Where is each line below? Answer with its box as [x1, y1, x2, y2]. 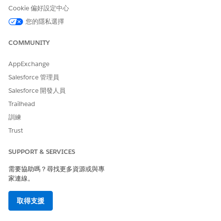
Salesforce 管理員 [8, 73, 59, 81]
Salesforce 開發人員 [8, 86, 66, 95]
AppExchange [8, 60, 49, 68]
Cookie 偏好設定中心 [8, 4, 69, 12]
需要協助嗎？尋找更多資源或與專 [8, 165, 105, 173]
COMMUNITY [8, 38, 50, 47]
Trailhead [8, 100, 35, 108]
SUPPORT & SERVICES [8, 147, 75, 156]
